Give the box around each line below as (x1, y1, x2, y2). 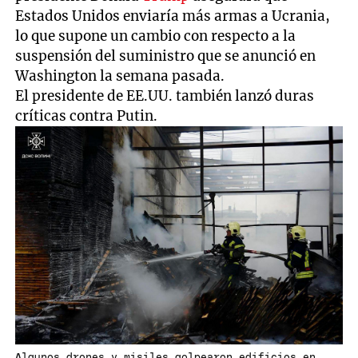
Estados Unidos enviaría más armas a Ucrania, (15, 7, 331, 26)
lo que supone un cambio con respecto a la (15, 27, 296, 46)
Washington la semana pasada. (15, 67, 225, 86)
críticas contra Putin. (15, 107, 158, 125)
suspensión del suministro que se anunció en (15, 47, 316, 66)
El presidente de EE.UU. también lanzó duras (15, 87, 315, 105)
